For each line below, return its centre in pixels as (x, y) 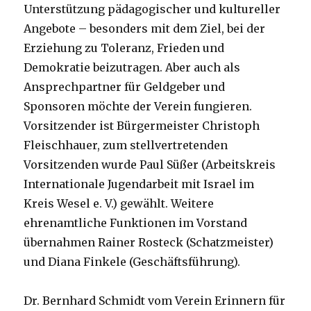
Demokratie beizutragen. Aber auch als (132, 68)
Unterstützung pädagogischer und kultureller (152, 9)
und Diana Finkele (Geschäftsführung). (132, 262)
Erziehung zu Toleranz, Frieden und (124, 48)
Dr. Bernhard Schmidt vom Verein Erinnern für (155, 301)
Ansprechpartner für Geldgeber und (125, 87)
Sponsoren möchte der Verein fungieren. (138, 107)
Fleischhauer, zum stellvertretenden (126, 145)
